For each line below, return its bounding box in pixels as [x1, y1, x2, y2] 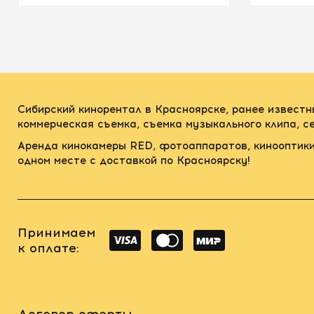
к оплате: [18, 240, 79, 256]
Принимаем [18, 224, 95, 240]
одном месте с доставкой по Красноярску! [18, 154, 250, 167]
